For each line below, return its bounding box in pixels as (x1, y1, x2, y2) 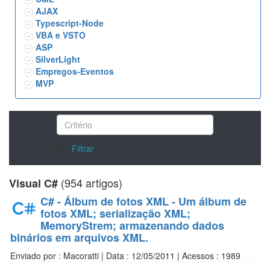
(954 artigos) (58, 175, 122, 190)
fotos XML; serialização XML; (40, 206, 190, 221)
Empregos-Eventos (36, 65, 114, 77)
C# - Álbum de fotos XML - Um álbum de (40, 193, 246, 209)
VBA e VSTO (36, 29, 86, 41)
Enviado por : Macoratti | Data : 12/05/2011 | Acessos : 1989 (10, 250, 240, 262)
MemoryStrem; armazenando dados (40, 218, 224, 233)
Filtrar (72, 142, 94, 154)
